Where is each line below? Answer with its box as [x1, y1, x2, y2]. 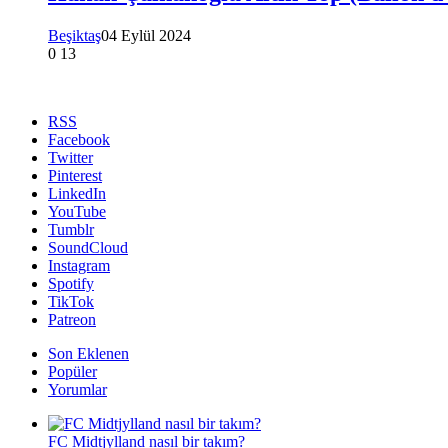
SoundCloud [48, 238, 128, 256]
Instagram [48, 256, 110, 274]
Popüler [48, 362, 97, 380]
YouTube [48, 202, 106, 220]
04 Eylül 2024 [101, 26, 191, 44]
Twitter [48, 148, 93, 166]
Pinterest [48, 166, 102, 184]
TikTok [48, 292, 94, 310]
